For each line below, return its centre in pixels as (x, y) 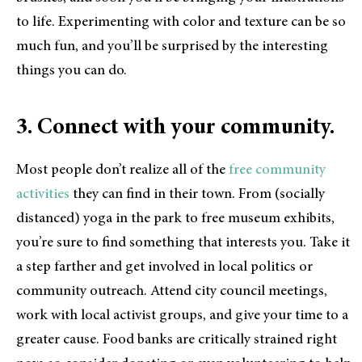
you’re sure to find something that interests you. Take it (183, 243)
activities (43, 194)
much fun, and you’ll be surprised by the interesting (172, 46)
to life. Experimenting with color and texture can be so (181, 22)
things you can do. (72, 71)
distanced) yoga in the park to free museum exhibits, (175, 219)
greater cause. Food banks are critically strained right (177, 340)
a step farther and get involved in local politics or (164, 267)
